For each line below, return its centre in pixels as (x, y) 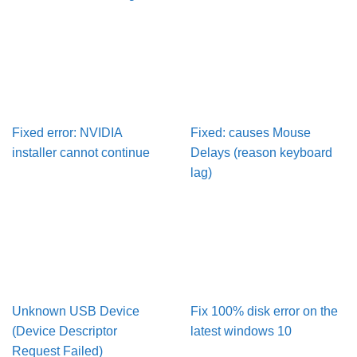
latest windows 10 (241, 331)
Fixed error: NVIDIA (67, 133)
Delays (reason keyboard (261, 153)
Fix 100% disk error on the (264, 312)
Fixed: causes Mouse (251, 133)
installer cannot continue (81, 153)
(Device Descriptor (65, 331)
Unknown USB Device (76, 312)
